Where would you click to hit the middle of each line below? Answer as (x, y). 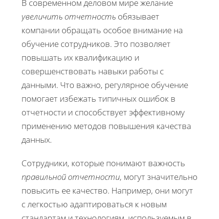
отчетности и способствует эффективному (103, 112)
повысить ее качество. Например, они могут (107, 190)
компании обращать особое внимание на (102, 30)
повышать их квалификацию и (80, 57)
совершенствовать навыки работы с (93, 71)
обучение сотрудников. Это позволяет (96, 44)
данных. (37, 139)
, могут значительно (159, 176)
